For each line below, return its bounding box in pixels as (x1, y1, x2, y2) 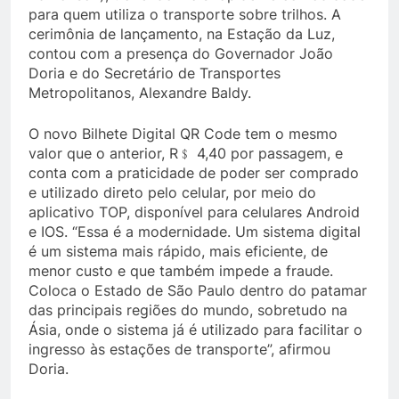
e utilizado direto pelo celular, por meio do (28, 183, 316, 201)
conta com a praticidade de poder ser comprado (28, 164, 359, 182)
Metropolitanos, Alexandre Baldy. (28, 84, 251, 102)
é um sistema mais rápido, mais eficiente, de (28, 242, 328, 260)
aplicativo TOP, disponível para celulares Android (28, 203, 360, 221)
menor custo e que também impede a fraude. (28, 262, 333, 280)
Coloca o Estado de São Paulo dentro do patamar (28, 281, 367, 299)
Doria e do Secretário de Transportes (28, 64, 281, 82)
